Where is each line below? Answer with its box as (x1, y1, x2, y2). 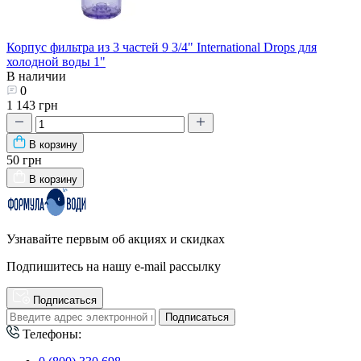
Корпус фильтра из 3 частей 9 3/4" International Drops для (6, 40, 317, 55)
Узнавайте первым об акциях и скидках (6, 232, 225, 247)
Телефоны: (19, 327, 81, 342)
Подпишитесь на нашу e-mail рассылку (6, 259, 221, 274)
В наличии (6, 69, 66, 84)
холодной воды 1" (6, 55, 106, 69)
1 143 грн (6, 98, 58, 113)
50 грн (6, 153, 42, 168)
